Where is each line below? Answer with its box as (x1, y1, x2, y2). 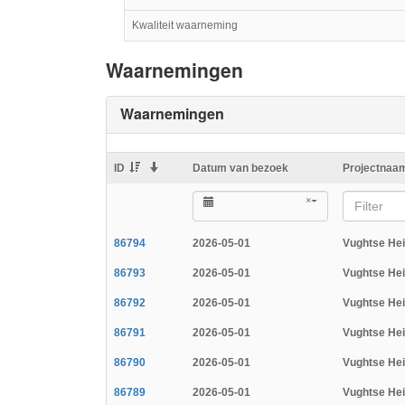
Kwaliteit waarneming (132, 18, 238, 32)
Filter (354, 199, 383, 214)
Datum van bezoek (193, 162, 288, 175)
